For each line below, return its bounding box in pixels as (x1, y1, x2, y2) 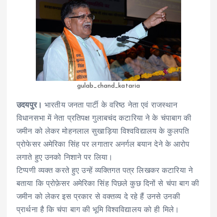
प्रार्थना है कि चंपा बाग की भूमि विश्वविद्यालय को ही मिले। (16, 206, 180, 215)
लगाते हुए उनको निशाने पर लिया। (16, 154, 113, 162)
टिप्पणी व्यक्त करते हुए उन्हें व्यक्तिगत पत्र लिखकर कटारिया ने (16, 167, 193, 175)
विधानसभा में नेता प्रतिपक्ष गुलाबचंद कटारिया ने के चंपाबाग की (16, 115, 192, 123)
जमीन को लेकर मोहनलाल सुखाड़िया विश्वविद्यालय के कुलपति (16, 128, 189, 136)
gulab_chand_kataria (77, 83, 140, 90)
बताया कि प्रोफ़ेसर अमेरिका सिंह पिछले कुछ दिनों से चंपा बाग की (16, 180, 200, 188)
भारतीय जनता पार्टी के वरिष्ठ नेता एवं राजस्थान (42, 102, 178, 110)
